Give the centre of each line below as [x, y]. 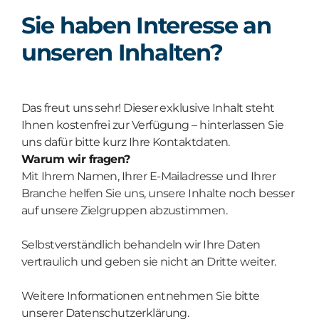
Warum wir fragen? [76, 159]
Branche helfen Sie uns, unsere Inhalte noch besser [158, 193]
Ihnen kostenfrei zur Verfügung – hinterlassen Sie [153, 125]
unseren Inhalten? [122, 52]
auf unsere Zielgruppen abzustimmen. [125, 210]
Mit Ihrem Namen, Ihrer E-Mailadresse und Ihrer [149, 176]
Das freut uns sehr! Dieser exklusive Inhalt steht [148, 108]
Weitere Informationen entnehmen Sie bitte [141, 296]
